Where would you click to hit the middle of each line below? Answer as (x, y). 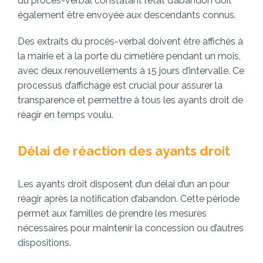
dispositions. (44, 243)
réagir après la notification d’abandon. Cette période (129, 199)
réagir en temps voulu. (65, 115)
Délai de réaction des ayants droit (124, 151)
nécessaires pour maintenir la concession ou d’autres (131, 228)
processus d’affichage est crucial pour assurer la (120, 86)
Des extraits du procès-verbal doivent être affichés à (130, 42)
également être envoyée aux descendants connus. (127, 15)
